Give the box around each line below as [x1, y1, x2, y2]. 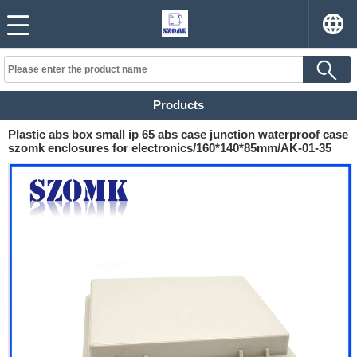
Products [153, 98, 204, 112]
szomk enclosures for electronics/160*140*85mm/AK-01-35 [8, 141, 331, 155]
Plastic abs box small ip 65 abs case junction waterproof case [8, 127, 348, 141]
